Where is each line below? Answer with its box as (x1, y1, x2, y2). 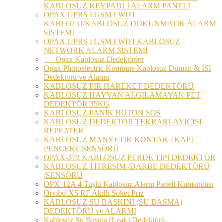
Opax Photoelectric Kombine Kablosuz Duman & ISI (44, 63, 211, 72)
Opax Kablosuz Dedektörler (44, 55, 144, 63)
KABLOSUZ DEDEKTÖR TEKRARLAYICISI (44, 117, 202, 126)
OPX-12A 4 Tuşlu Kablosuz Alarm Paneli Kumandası (44, 179, 213, 188)
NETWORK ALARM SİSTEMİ (44, 46, 148, 55)
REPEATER (44, 126, 84, 135)
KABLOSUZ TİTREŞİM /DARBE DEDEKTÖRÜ (44, 162, 210, 170)
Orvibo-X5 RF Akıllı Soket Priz (44, 188, 144, 197)
